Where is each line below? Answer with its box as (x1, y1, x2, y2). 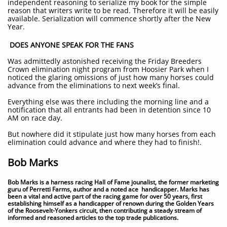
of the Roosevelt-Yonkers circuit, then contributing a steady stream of (8, 206, 202, 215)
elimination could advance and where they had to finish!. (8, 137, 202, 147)
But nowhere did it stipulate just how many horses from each (8, 129, 216, 139)
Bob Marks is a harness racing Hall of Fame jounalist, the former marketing (8, 178, 219, 186)
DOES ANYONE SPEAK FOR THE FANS (10, 40, 134, 50)
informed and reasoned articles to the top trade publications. (8, 213, 178, 222)
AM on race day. (8, 113, 62, 123)
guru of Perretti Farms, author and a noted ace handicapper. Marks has (8, 185, 209, 194)
